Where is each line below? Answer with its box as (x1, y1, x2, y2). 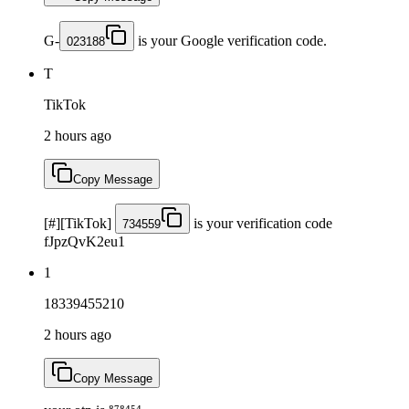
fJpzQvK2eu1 (44, 233, 125, 249)
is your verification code (190, 215, 332, 231)
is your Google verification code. (134, 32, 327, 48)
